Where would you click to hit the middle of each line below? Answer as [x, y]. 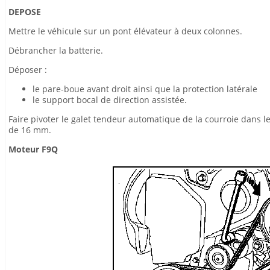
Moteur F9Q [33, 149]
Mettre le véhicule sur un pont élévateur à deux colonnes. [125, 31]
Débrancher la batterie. [56, 50]
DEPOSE [25, 12]
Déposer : [28, 70]
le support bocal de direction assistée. [110, 100]
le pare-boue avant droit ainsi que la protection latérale [145, 89]
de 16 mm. [30, 130]
